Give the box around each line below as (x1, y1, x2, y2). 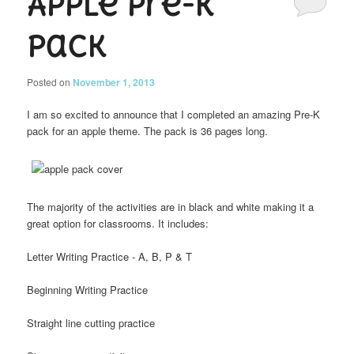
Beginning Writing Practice (27, 282, 149, 298)
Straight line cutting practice (27, 315, 156, 331)
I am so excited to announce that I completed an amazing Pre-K (27, 106, 321, 122)
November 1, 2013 (73, 74, 156, 89)
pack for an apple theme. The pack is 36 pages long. (27, 122, 269, 138)
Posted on (27, 74, 73, 88)
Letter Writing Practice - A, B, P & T (27, 249, 193, 265)
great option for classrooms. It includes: (27, 215, 209, 231)
